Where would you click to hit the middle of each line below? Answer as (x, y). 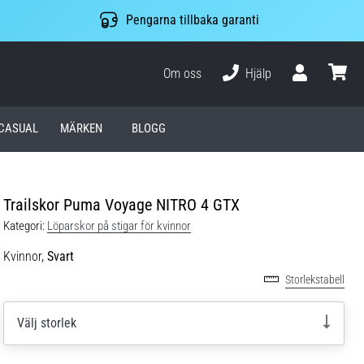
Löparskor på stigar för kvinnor (119, 225)
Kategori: (24, 225)
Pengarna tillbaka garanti (192, 20)
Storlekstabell (315, 279)
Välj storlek (47, 323)
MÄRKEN (82, 129)
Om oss (183, 73)
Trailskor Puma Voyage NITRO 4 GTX (121, 204)
